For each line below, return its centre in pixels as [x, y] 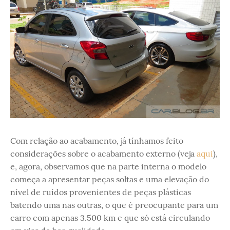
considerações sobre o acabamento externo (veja [103, 153]
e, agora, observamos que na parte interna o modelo [108, 166]
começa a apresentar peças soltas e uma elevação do [110, 179]
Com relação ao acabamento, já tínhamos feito [97, 140]
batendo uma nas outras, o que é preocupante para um [114, 205]
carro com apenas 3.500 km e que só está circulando [110, 217]
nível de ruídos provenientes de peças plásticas [101, 192]
